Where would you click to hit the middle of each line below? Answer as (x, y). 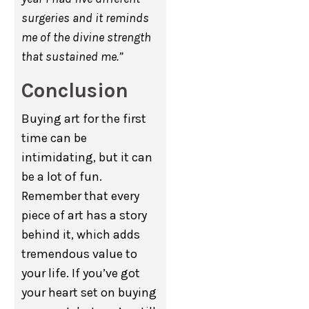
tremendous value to (80, 254)
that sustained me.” (73, 57)
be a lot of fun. (62, 177)
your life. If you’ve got (81, 273)
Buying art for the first (84, 119)
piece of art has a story (84, 215)
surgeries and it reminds (86, 18)
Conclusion (75, 90)
